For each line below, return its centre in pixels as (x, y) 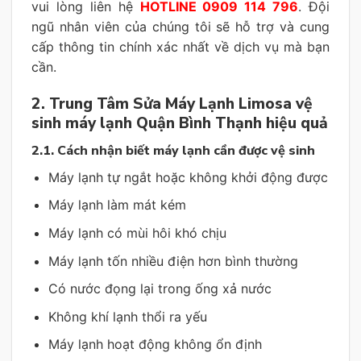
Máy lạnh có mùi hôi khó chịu (137, 233)
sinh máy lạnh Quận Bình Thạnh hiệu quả (180, 124)
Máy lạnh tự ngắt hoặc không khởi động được (188, 177)
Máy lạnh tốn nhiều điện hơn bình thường (173, 261)
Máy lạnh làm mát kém (117, 205)
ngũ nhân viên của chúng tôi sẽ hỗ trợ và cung (180, 27)
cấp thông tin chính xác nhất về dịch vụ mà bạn (180, 47)
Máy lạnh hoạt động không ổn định (155, 344)
